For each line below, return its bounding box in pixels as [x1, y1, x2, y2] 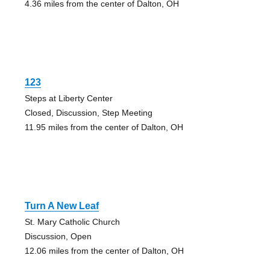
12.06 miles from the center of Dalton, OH [24, 246, 184, 256]
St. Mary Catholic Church [24, 217, 120, 227]
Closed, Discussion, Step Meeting [24, 108, 152, 118]
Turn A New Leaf [24, 201, 99, 212]
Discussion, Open [24, 231, 92, 242]
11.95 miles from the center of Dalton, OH [24, 122, 183, 133]
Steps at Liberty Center [24, 93, 113, 104]
